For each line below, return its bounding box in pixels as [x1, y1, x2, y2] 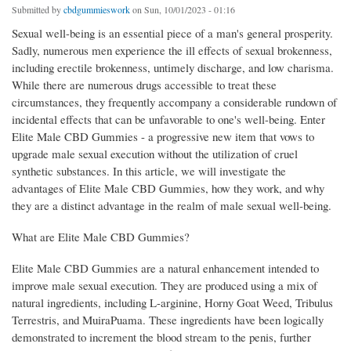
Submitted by [12, 3, 63, 16]
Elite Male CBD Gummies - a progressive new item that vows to [12, 128, 314, 145]
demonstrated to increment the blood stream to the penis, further [12, 329, 311, 346]
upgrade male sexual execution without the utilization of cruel [12, 146, 298, 162]
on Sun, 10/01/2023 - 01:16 [130, 3, 235, 16]
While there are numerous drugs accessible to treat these [12, 77, 277, 93]
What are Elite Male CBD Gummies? [12, 229, 190, 245]
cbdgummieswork [63, 3, 130, 16]
